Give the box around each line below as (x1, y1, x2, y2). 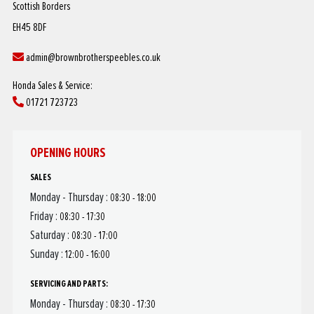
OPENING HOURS (29, 144, 106, 162)
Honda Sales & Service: (12, 80, 93, 92)
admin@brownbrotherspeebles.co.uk (23, 52, 161, 64)
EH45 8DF (12, 22, 46, 34)
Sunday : (29, 248, 65, 261)
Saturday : (29, 229, 71, 243)
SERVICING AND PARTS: (29, 278, 108, 290)
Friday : (29, 210, 60, 224)
